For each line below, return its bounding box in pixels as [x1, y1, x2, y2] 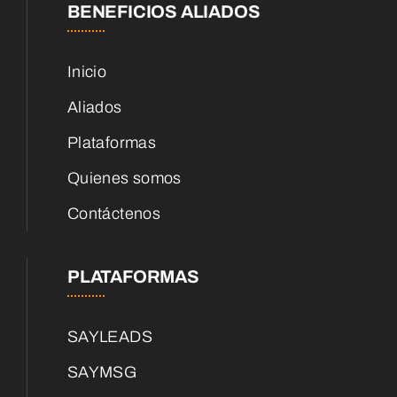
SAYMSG [67, 363, 137, 382]
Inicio [67, 63, 107, 82]
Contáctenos [67, 205, 160, 223]
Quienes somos [67, 169, 182, 188]
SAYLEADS [67, 328, 152, 346]
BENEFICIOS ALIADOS [67, 2, 261, 22]
